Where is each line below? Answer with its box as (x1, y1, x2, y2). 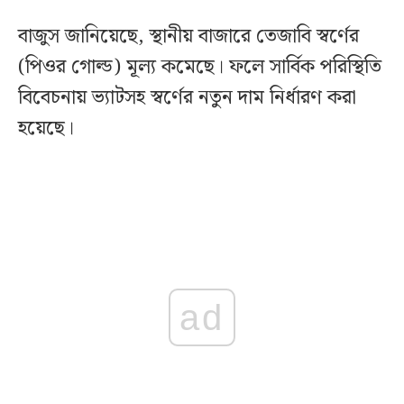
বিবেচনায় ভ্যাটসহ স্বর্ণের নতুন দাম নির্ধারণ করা (18, 81, 356, 114)
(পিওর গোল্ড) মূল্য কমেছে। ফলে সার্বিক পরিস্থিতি (18, 50, 381, 83)
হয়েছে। (18, 112, 74, 144)
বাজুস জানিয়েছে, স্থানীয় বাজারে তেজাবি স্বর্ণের (18, 20, 359, 52)
